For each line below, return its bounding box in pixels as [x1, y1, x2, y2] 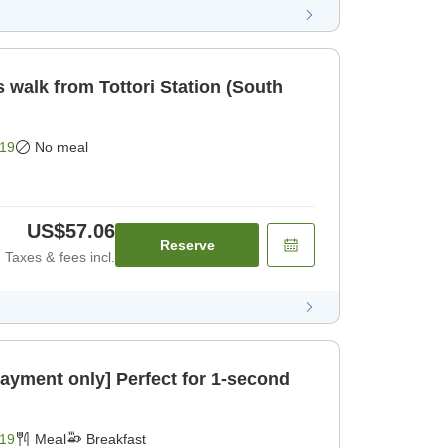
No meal [35, 138, 88, 155]
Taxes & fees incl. [5, 248, 115, 265]
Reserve [159, 236, 215, 253]
